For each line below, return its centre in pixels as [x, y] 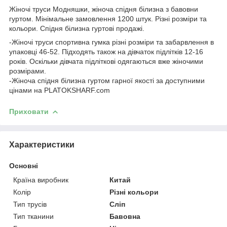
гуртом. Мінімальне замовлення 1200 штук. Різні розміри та [108, 18]
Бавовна [125, 216]
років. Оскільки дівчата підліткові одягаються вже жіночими [106, 61]
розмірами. [28, 71]
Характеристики [42, 144]
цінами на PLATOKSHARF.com [60, 90]
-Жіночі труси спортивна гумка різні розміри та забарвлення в [111, 42]
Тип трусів [30, 204]
